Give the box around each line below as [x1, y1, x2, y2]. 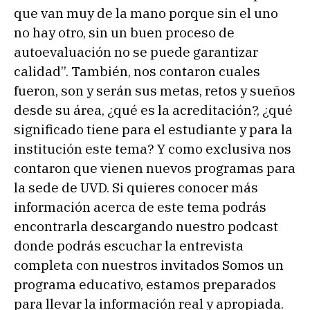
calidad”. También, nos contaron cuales [14, 63, 260, 80]
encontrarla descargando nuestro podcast [14, 218, 278, 235]
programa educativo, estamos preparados [14, 276, 276, 293]
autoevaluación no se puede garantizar [14, 44, 258, 61]
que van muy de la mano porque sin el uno [14, 5, 278, 22]
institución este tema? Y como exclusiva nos [14, 140, 291, 158]
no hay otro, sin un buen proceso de [14, 24, 235, 42]
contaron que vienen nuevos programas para [14, 160, 295, 177]
